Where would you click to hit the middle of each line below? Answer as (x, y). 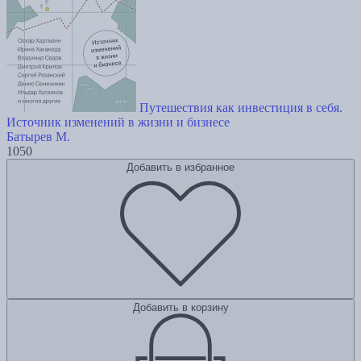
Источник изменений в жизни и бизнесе (118, 122)
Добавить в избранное (180, 167)
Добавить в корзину (180, 307)
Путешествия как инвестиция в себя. (241, 107)
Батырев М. (38, 136)
